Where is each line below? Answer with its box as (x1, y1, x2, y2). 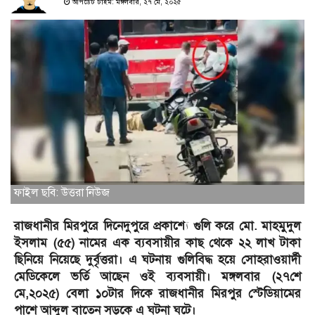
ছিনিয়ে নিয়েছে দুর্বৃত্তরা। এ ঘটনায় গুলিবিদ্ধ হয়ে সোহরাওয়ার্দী (14, 252, 301, 268)
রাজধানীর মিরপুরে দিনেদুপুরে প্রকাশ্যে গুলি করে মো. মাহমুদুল (14, 219, 301, 234)
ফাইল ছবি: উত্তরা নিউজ (14, 186, 110, 200)
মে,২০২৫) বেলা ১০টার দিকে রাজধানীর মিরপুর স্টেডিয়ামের (14, 286, 301, 302)
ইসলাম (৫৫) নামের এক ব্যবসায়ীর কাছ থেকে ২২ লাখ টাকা (14, 236, 301, 251)
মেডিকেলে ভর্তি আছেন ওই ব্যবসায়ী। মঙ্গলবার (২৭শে (14, 269, 301, 285)
